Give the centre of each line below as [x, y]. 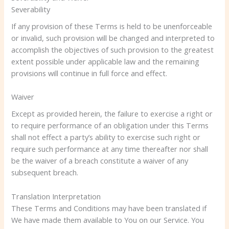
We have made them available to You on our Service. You [108, 220]
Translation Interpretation [56, 196]
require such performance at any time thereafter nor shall [110, 149]
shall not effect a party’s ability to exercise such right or [106, 137]
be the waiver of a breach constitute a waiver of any [100, 161]
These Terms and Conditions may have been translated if [109, 208]
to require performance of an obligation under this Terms [110, 125]
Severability [31, 9]
